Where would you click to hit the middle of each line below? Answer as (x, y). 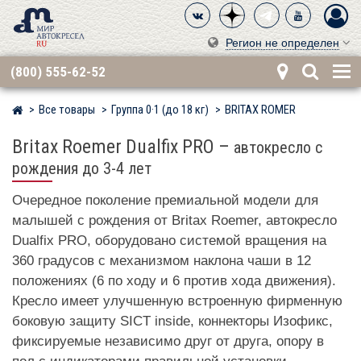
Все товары (67, 110)
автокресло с (278, 148)
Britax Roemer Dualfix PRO (113, 147)
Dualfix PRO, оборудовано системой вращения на (169, 241)
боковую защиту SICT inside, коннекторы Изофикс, (172, 322)
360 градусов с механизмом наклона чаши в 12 (162, 261)
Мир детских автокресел (87, 111)
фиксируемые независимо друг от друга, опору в (168, 342)
